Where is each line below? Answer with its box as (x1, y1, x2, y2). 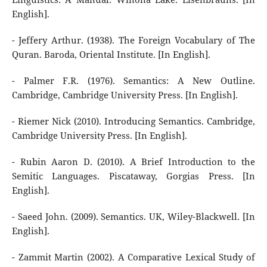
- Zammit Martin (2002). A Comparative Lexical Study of (11, 250, 256, 263)
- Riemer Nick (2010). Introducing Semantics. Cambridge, (11, 114, 256, 128)
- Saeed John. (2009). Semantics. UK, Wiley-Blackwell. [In (11, 210, 256, 223)
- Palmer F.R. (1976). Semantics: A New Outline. (11, 74, 256, 87)
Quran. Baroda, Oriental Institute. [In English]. (11, 48, 210, 61)
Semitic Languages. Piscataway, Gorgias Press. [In (11, 169, 256, 182)
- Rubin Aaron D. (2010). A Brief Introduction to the (11, 155, 256, 168)
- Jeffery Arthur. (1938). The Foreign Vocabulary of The (11, 33, 256, 46)
